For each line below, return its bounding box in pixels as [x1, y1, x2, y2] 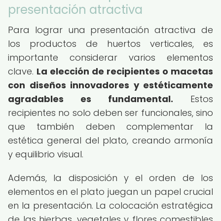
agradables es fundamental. [8, 93, 173, 105]
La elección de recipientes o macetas [37, 65, 213, 77]
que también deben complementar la [8, 120, 213, 133]
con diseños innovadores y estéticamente [8, 79, 213, 91]
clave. [8, 65, 37, 77]
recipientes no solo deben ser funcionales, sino [8, 107, 213, 119]
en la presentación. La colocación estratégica [8, 199, 213, 212]
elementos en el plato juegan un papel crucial [8, 185, 213, 198]
